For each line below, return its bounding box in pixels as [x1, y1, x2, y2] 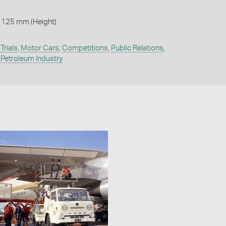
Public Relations [110, 44, 163, 52]
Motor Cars [20, 44, 59, 52]
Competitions [62, 44, 108, 52]
